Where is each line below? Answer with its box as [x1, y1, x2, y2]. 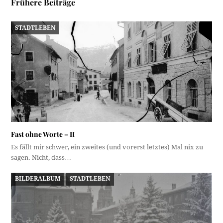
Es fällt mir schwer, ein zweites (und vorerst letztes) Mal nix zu [11, 143, 204, 151]
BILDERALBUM [14, 175, 60, 183]
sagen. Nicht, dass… [11, 153, 72, 161]
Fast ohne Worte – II [11, 129, 75, 139]
